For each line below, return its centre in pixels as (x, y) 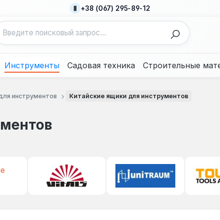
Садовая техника (101, 65)
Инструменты (32, 65)
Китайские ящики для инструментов (129, 96)
